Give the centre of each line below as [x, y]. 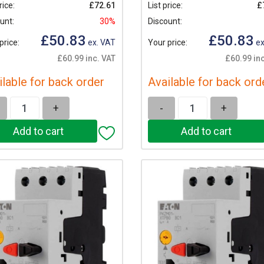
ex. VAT [101, 43]
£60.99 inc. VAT [86, 58]
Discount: [165, 22]
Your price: [167, 43]
